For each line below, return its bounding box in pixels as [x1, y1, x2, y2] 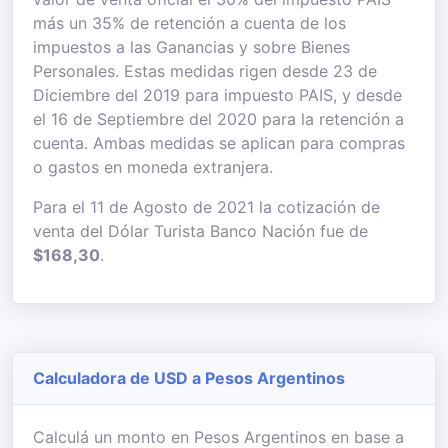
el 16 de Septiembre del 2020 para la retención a [33, 109, 404, 129]
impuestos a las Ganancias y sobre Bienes [33, 37, 350, 57]
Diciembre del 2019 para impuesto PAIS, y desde [33, 85, 402, 105]
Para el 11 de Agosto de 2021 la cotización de [33, 197, 380, 217]
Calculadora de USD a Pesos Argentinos [33, 368, 345, 388]
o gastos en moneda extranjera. [33, 157, 273, 177]
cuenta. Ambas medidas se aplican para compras [33, 133, 405, 153]
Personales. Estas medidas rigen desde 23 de [33, 61, 377, 81]
